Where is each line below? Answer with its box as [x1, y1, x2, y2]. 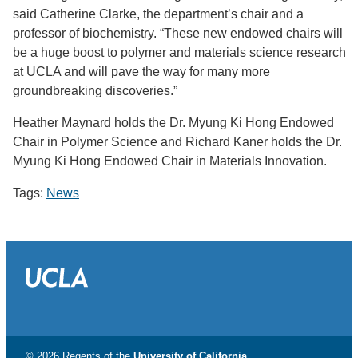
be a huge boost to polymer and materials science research [13, 45, 346, 59]
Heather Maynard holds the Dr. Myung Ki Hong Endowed [13, 115, 334, 129]
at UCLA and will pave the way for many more [13, 64, 270, 78]
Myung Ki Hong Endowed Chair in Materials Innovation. [13, 153, 327, 168]
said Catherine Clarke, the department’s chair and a [13, 6, 304, 21]
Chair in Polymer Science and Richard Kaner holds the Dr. [13, 134, 342, 149]
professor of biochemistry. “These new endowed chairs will [13, 26, 343, 40]
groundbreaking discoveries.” [13, 83, 177, 97]
